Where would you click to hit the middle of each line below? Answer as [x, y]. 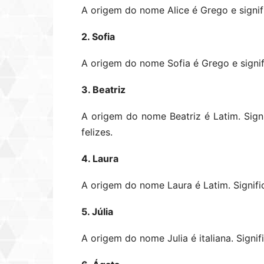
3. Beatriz [103, 90]
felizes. [97, 132]
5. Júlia [97, 212]
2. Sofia [98, 37]
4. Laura [100, 159]
